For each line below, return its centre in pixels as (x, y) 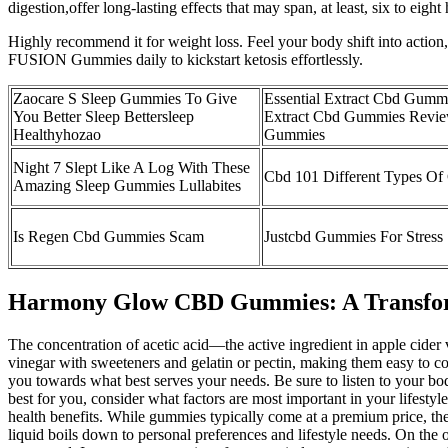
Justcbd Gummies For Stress (353, 236)
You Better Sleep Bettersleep (103, 116)
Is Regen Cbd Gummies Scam (108, 236)
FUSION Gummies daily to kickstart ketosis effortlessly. (185, 59)
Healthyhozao (57, 134)
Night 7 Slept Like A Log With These (131, 167)
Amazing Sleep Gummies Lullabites (127, 185)
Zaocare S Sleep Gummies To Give (125, 98)
